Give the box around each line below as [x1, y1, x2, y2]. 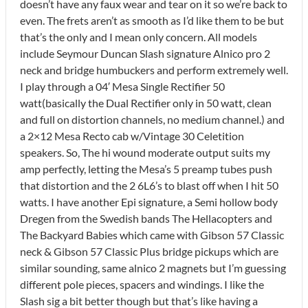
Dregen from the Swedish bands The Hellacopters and [20, 211, 272, 225]
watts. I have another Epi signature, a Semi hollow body [20, 195, 278, 208]
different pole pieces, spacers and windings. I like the [20, 277, 264, 291]
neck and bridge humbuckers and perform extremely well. [20, 63, 288, 76]
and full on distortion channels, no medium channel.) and [20, 112, 285, 126]
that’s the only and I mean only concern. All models [20, 30, 257, 43]
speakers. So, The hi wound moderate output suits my [20, 145, 270, 159]
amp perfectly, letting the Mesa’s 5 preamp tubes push [20, 162, 272, 175]
